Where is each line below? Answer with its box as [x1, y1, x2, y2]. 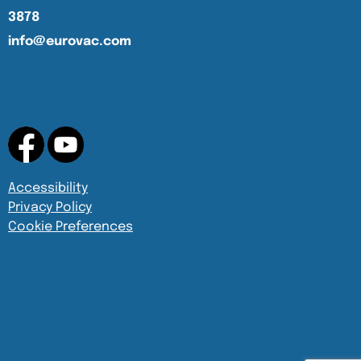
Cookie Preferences [8, 220, 133, 234]
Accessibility [8, 181, 88, 196]
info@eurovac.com [8, 35, 131, 49]
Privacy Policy [8, 201, 92, 215]
